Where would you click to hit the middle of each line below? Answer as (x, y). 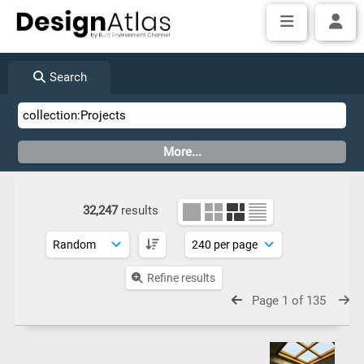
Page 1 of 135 (291, 301)
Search (67, 77)
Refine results (181, 278)
